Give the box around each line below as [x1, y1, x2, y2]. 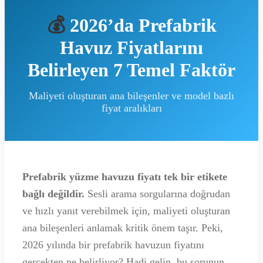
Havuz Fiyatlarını [60, 36, 203, 58]
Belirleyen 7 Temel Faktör [28, 59, 235, 80]
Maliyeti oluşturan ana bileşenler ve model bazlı [29, 89, 234, 102]
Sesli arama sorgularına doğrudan [85, 188, 230, 200]
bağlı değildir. [22, 188, 85, 200]
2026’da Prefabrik [65, 14, 217, 36]
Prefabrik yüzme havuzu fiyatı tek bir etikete [22, 171, 227, 183]
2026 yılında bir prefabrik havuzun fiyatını [22, 239, 204, 251]
